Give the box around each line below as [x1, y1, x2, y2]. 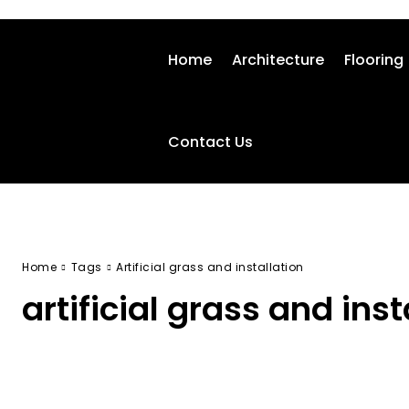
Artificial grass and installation [116, 259, 304, 275]
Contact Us [168, 131, 253, 152]
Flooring [344, 49, 404, 70]
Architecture [232, 49, 324, 70]
